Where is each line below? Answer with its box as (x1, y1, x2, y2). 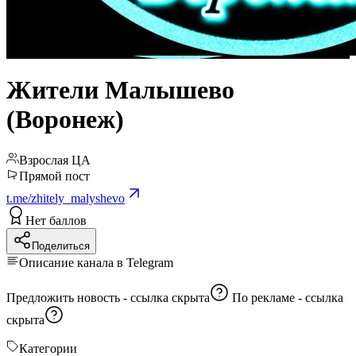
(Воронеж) (6, 105, 124, 134)
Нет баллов (25, 213, 87, 227)
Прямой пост (19, 168, 90, 183)
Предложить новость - (6, 290, 130, 304)
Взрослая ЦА (19, 153, 91, 167)
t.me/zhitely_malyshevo (6, 191, 125, 205)
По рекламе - (232, 290, 305, 304)
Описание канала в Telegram (19, 255, 173, 269)
